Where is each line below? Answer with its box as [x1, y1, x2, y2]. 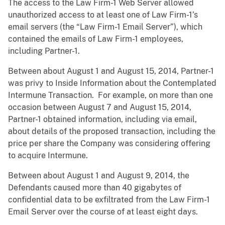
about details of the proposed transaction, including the [8, 127, 215, 137]
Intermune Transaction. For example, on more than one [8, 90, 213, 100]
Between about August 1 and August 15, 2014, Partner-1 [8, 66, 214, 76]
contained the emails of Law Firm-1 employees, [8, 34, 183, 44]
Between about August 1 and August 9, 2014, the [8, 171, 189, 181]
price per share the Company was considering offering [8, 139, 210, 149]
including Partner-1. [8, 46, 84, 56]
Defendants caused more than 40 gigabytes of [8, 183, 181, 193]
